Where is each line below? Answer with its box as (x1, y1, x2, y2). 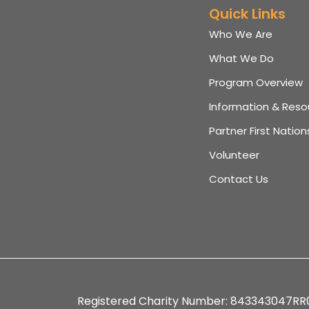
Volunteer (209, 148, 260, 163)
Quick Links (209, 4, 286, 24)
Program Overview (209, 75, 303, 90)
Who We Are (209, 27, 273, 42)
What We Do (209, 51, 275, 66)
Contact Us (209, 172, 269, 187)
